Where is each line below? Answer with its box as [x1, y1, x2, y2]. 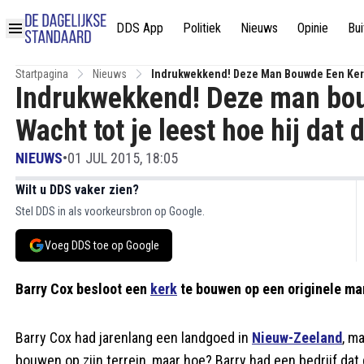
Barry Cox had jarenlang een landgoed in [15, 329, 252, 346]
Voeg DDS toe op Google [45, 239, 159, 252]
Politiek [183, 19, 221, 36]
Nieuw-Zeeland [252, 329, 342, 346]
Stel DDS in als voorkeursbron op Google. [15, 205, 205, 218]
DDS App [116, 19, 163, 36]
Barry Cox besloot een [15, 280, 150, 297]
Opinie [297, 19, 328, 36]
